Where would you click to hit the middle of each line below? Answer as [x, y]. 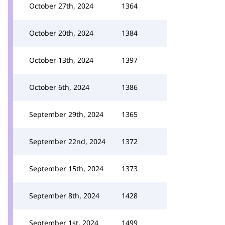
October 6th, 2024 [59, 87]
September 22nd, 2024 [67, 141]
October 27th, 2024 [61, 6]
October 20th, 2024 [61, 33]
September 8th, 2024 [64, 196]
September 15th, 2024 [66, 168]
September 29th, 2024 [66, 114]
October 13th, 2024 [61, 60]
